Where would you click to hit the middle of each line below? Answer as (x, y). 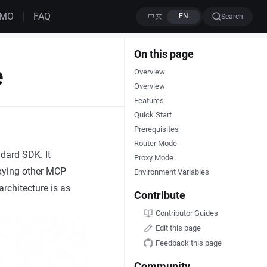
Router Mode (155, 143)
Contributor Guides (187, 213)
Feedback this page (188, 243)
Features (149, 100)
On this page (164, 54)
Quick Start (153, 115)
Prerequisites (156, 129)
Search (232, 16)
